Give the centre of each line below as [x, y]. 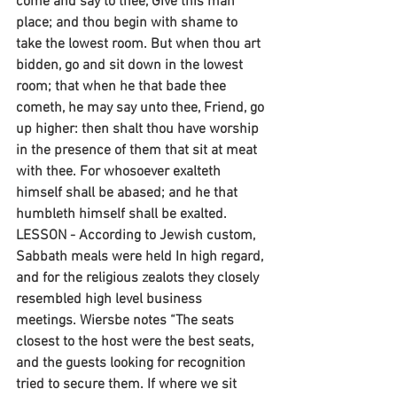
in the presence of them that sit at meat [138, 151]
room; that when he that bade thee [123, 87]
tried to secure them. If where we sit [128, 385]
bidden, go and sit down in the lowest [131, 66]
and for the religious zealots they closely [139, 279]
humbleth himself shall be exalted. [123, 215]
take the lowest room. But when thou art [140, 45]
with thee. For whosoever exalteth [120, 172]
